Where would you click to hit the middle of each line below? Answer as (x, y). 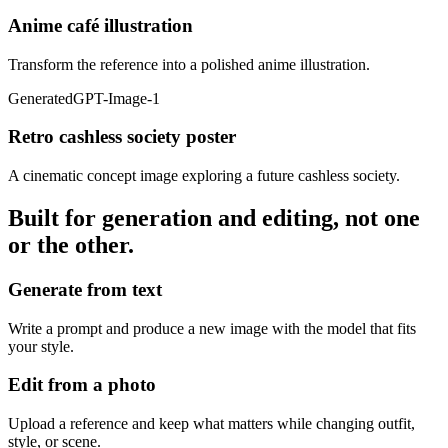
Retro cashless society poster (122, 137)
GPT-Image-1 (116, 98)
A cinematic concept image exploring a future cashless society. (204, 176)
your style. (41, 346)
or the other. (71, 244)
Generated (40, 98)
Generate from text (85, 289)
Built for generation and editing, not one (214, 217)
